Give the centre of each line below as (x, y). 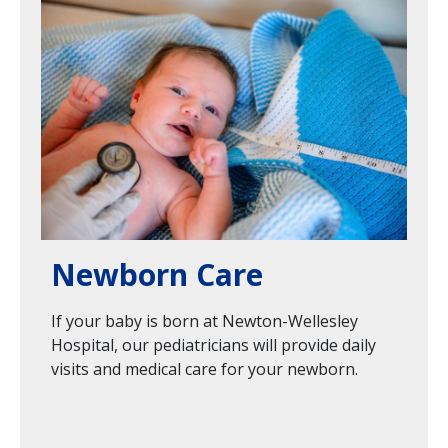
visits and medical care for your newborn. (204, 369)
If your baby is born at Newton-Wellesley (204, 321)
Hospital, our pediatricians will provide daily (213, 345)
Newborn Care (157, 275)
